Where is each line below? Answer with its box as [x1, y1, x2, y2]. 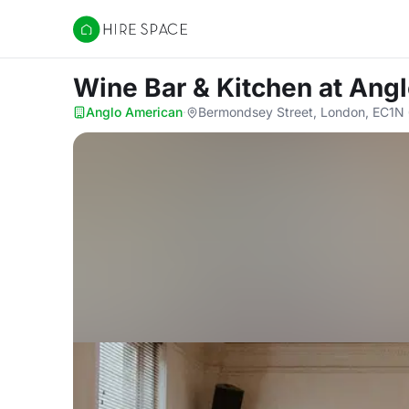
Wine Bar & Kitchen [73, 72, 319, 103]
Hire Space [72, 29, 148, 47]
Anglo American [86, 104, 183, 120]
